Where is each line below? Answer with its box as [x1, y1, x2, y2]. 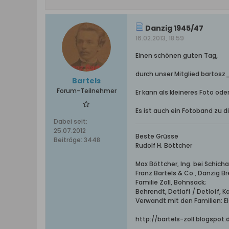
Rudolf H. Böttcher [135, 141, 192, 150]
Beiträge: [54, 135, 82, 144]
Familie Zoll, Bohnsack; [135, 178, 206, 187]
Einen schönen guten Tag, [135, 51, 218, 60]
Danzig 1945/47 [144, 23, 203, 33]
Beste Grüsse [135, 132, 178, 141]
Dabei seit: [54, 117, 87, 126]
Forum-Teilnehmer [56, 86, 117, 95]
